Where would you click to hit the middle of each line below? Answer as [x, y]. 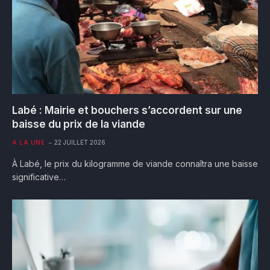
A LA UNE [28, 143]
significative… [39, 177]
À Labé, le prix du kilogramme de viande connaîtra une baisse [135, 164]
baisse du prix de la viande [79, 124]
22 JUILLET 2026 [80, 143]
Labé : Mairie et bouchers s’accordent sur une [127, 111]
